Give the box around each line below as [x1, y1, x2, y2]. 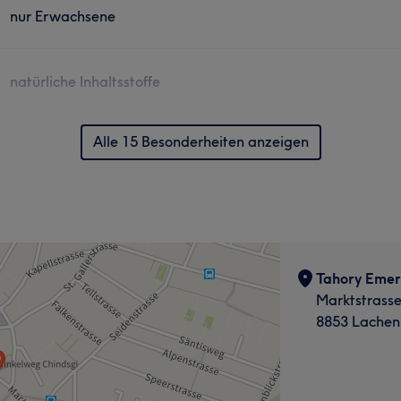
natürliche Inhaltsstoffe [10, 72, 161, 90]
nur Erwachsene [10, 6, 116, 25]
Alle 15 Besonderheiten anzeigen [92, 132, 309, 150]
